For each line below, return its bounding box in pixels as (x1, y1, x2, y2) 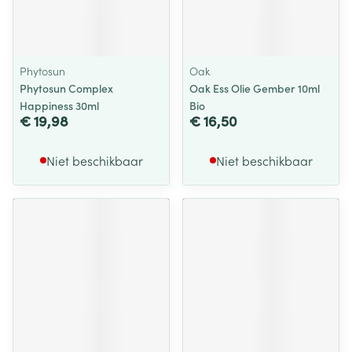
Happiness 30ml (20, 97, 99, 113)
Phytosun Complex (20, 80, 113, 96)
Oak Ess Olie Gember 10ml (189, 80, 320, 96)
